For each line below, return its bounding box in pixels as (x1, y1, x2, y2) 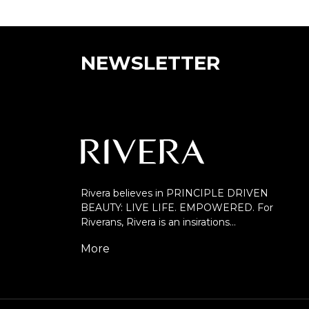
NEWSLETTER (81, 51, 220, 75)
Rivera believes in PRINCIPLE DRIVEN (81, 187, 268, 200)
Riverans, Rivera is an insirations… (81, 216, 236, 229)
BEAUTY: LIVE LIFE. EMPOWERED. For (81, 201, 273, 215)
